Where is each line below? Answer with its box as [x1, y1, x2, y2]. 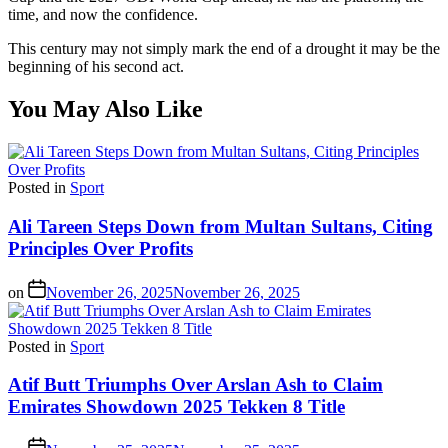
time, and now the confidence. [8, 6, 198, 24]
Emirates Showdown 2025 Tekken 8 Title [8, 396, 345, 418]
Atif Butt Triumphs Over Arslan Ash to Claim [8, 374, 383, 396]
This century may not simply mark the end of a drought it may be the [8, 40, 440, 58]
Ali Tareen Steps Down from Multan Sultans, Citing [8, 215, 433, 237]
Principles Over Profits [8, 237, 193, 259]
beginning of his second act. [8, 58, 184, 76]
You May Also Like [8, 96, 203, 123]
